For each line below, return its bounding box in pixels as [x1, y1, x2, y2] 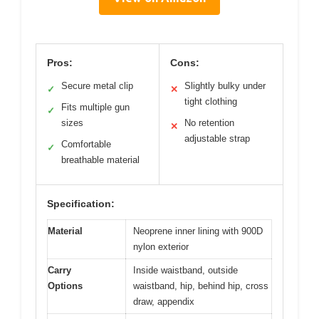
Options [48, 280, 83, 291]
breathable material [61, 154, 140, 165]
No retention [184, 117, 234, 128]
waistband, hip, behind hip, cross [133, 280, 268, 291]
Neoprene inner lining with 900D [133, 225, 263, 236]
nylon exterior [133, 241, 189, 252]
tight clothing [184, 95, 237, 107]
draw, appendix [133, 296, 194, 307]
